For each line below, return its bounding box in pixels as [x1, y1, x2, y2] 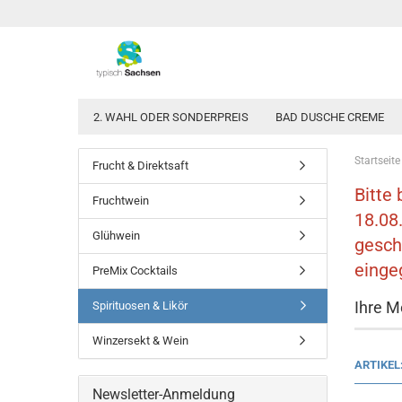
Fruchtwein [92, 194, 149, 207]
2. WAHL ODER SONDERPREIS [93, 110, 249, 124]
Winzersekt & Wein [92, 334, 188, 347]
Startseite [354, 154, 400, 167]
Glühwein [92, 229, 140, 242]
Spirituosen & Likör [92, 299, 188, 312]
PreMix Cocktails [92, 264, 178, 277]
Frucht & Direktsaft [92, 159, 188, 172]
